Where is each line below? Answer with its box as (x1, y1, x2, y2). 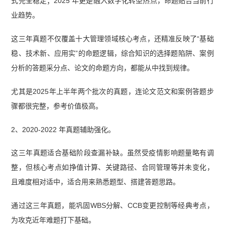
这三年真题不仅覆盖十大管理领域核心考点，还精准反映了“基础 (11, 34, 214, 43)
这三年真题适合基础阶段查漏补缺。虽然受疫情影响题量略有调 (11, 149, 214, 157)
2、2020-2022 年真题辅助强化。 (11, 125, 116, 134)
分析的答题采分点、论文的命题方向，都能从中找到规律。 (11, 63, 194, 72)
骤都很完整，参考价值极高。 (11, 101, 103, 110)
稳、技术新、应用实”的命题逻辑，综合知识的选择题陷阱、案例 (11, 49, 214, 57)
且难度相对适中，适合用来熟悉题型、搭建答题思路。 (11, 178, 180, 186)
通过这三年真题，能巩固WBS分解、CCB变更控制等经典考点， (11, 201, 214, 210)
